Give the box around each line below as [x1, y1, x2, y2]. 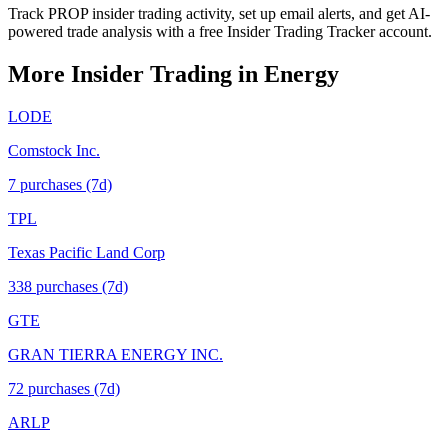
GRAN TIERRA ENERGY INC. [8, 345, 223, 363]
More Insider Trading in [8, 60, 264, 87]
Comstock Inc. [8, 141, 100, 159]
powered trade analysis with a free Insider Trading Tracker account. [8, 22, 432, 40]
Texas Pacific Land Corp [8, 243, 165, 261]
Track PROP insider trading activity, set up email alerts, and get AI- [8, 4, 430, 22]
